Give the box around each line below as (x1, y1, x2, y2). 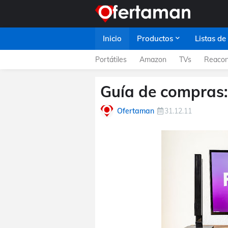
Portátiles (95, 55, 127, 64)
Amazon (139, 55, 166, 64)
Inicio (103, 34, 122, 43)
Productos (137, 34, 173, 43)
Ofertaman (117, 106, 154, 116)
